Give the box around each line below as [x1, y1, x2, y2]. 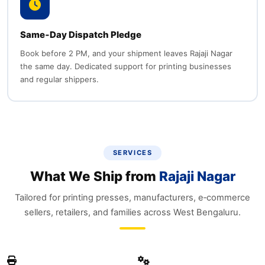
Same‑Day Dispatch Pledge [20, 28, 141, 40]
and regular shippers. [20, 74, 99, 84]
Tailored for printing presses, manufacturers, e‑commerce [15, 192, 250, 203]
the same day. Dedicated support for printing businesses [20, 61, 231, 71]
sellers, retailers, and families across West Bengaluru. [24, 207, 241, 218]
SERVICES [112, 148, 153, 157]
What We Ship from [30, 168, 159, 184]
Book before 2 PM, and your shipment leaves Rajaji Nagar [20, 48, 232, 58]
